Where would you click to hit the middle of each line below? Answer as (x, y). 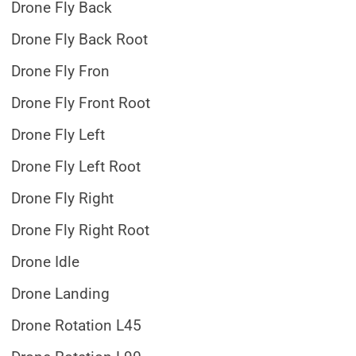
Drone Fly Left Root (76, 167)
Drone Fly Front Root (81, 103)
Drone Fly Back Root (79, 40)
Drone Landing (60, 294)
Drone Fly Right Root (80, 230)
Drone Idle (45, 262)
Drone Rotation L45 (76, 326)
